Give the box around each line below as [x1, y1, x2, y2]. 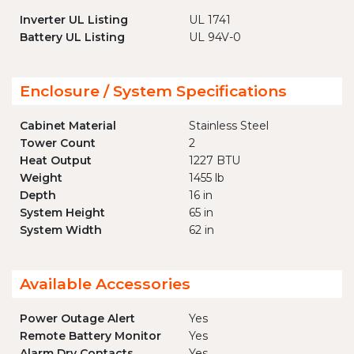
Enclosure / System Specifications [20, 81, 287, 101]
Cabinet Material [20, 119, 116, 134]
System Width [20, 223, 102, 238]
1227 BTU [189, 153, 240, 168]
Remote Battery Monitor [20, 329, 161, 344]
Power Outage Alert [20, 311, 135, 326]
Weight [20, 171, 62, 186]
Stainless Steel [189, 119, 269, 134]
